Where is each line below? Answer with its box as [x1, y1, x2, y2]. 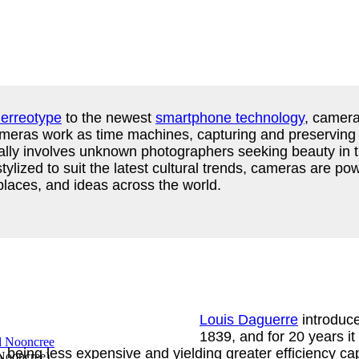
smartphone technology [155, 109, 305, 126]
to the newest [62, 109, 155, 126]
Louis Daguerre [200, 311, 298, 328]
